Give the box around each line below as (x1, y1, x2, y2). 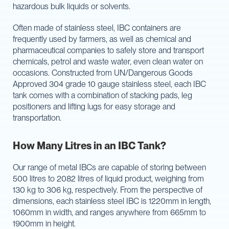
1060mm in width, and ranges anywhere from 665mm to (13, 207, 206, 217)
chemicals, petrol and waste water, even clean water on (13, 56, 203, 66)
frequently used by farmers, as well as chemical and (13, 34, 191, 44)
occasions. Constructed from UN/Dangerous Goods (13, 67, 193, 78)
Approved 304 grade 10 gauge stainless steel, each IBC (13, 79, 206, 89)
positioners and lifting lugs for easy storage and (13, 101, 175, 111)
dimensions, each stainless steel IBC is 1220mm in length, (13, 196, 211, 206)
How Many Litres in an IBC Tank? (13, 139, 166, 152)
